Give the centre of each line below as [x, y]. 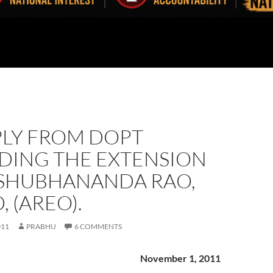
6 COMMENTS [98, 226]
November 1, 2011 [180, 258]
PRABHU [41, 226]
